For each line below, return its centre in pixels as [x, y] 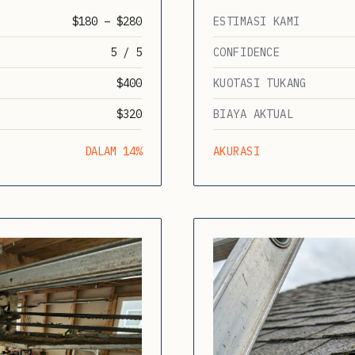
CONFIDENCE [247, 52]
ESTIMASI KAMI [257, 21]
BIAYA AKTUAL [254, 114]
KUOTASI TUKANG [260, 83]
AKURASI [237, 151]
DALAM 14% [113, 151]
